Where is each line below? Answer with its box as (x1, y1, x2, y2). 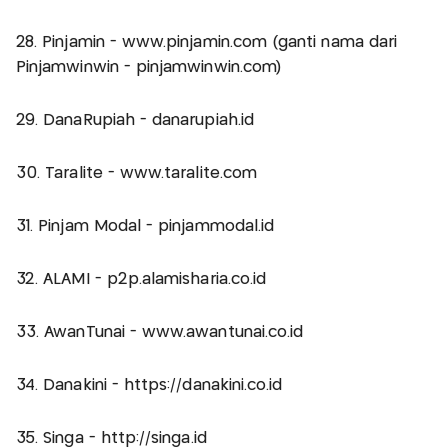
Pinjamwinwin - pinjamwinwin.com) (16, 59, 282, 75)
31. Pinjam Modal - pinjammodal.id (16, 218, 275, 234)
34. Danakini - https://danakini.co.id (16, 377, 283, 393)
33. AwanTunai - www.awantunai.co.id (16, 324, 304, 340)
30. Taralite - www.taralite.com (16, 165, 257, 181)
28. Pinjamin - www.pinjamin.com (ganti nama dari (16, 34, 398, 50)
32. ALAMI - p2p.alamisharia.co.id (16, 271, 267, 287)
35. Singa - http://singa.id (16, 430, 207, 446)
